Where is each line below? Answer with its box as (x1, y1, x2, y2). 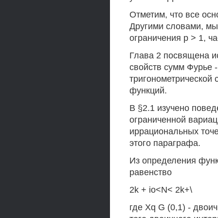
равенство (129, 167, 172, 177)
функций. (129, 86, 167, 95)
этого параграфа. (129, 138, 200, 148)
